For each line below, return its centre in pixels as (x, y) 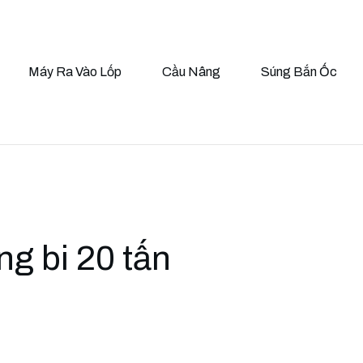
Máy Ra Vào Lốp (75, 72)
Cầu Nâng (191, 72)
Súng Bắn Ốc (299, 72)
